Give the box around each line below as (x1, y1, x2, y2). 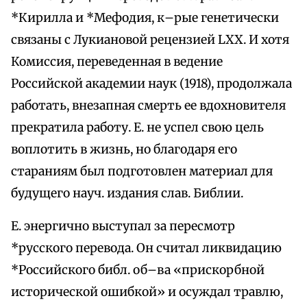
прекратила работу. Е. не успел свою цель (11, 120, 264, 136)
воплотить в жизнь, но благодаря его (11, 142, 237, 158)
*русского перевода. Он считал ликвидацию (11, 241, 282, 256)
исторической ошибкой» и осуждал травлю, (11, 284, 283, 300)
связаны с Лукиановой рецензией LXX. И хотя (11, 32, 289, 48)
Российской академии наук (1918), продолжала (11, 76, 292, 92)
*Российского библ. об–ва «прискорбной (11, 262, 265, 278)
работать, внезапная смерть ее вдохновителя (11, 98, 286, 114)
